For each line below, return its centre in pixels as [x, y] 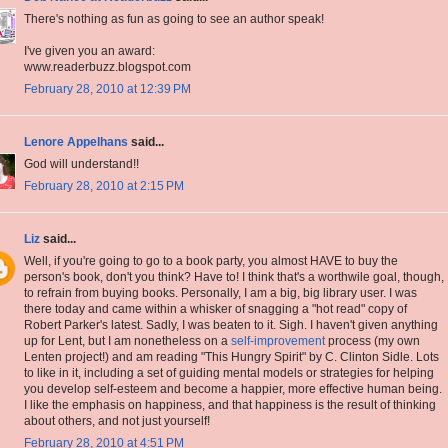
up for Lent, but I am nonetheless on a [127, 341]
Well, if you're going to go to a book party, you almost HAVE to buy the [211, 261]
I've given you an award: [89, 51]
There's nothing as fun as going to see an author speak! [174, 19]
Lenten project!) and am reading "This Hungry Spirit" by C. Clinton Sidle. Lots [231, 357]
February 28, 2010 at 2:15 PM [104, 186]
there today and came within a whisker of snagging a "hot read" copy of [215, 309]
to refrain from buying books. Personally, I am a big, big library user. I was [220, 293]
